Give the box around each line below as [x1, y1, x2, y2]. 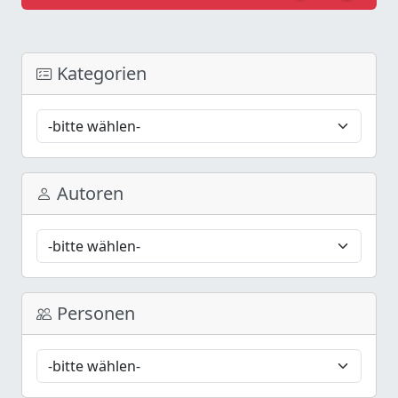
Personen [52, 300, 135, 325]
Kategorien [52, 60, 147, 85]
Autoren [52, 180, 123, 205]
